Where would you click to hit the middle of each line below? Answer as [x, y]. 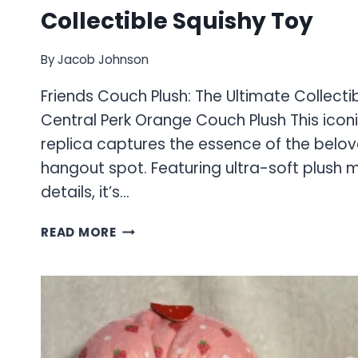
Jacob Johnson [103, 60]
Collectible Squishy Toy [177, 21]
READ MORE [79, 232]
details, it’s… [85, 192]
